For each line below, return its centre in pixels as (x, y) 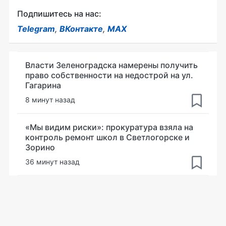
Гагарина (43, 85)
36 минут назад (52, 161)
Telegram (36, 29)
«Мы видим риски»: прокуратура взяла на (109, 127)
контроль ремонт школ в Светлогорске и (107, 137)
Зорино (40, 147)
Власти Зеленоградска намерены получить (111, 65)
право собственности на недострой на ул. (109, 75)
